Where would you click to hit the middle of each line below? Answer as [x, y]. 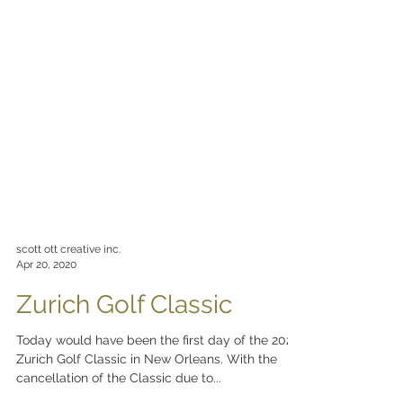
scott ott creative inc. [68, 285]
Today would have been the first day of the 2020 [158, 376]
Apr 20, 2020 [46, 300]
